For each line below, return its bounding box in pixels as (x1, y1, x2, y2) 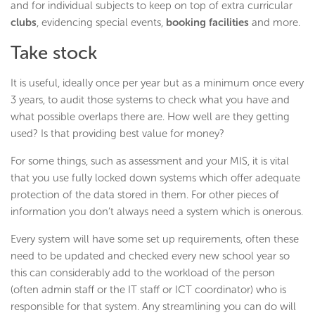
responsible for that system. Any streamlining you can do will (11, 300, 296, 314)
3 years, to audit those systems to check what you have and (11, 94, 290, 107)
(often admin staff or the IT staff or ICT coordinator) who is (11, 283, 286, 297)
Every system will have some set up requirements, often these (11, 233, 299, 246)
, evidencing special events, (37, 16, 166, 30)
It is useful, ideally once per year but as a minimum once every (11, 77, 304, 90)
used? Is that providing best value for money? (11, 127, 224, 141)
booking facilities (166, 16, 249, 30)
